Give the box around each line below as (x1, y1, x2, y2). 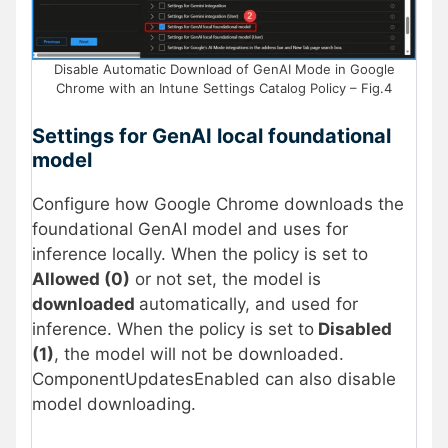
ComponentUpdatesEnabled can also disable (32, 368, 396, 389)
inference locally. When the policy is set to (32, 243, 368, 264)
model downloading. (32, 393, 196, 414)
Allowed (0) (32, 268, 130, 289)
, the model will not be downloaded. (54, 343, 344, 364)
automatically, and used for (139, 293, 358, 314)
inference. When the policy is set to (32, 318, 314, 339)
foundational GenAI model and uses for (32, 218, 348, 239)
